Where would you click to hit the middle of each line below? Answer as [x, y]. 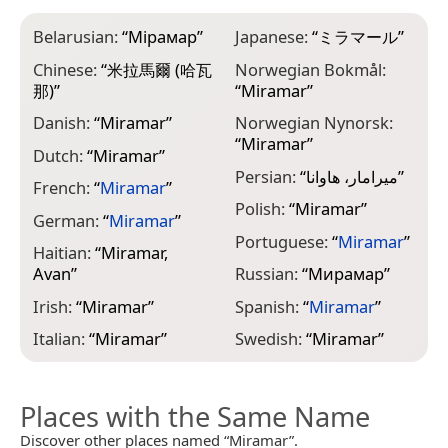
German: [68, 220]
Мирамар [345, 274]
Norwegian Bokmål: [310, 69]
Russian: [268, 274]
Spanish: [268, 306]
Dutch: [60, 155]
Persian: [267, 176]
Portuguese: [283, 241]
